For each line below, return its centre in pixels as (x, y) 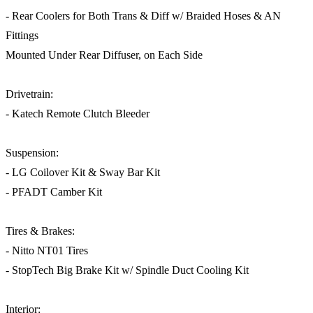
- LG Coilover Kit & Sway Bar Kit (83, 173)
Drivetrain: (29, 94)
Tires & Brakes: (40, 231)
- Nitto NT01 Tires (47, 251)
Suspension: (32, 153)
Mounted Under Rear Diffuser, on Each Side (104, 55)
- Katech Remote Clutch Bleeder (78, 114)
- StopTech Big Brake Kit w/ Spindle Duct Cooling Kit (127, 270)
